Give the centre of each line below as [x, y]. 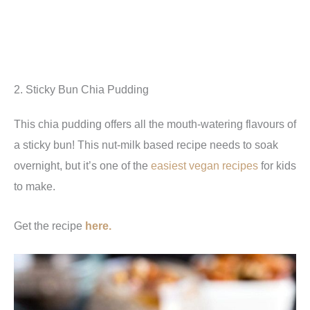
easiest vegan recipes [203, 166]
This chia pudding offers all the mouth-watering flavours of [155, 124]
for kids [277, 166]
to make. [35, 186]
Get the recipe [49, 225]
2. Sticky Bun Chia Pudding [81, 90]
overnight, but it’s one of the [81, 166]
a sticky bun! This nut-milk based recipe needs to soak [146, 145]
